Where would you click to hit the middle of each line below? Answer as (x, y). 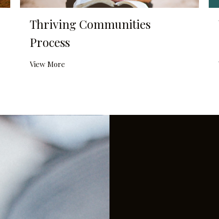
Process (50, 42)
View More (47, 64)
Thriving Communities (90, 24)
